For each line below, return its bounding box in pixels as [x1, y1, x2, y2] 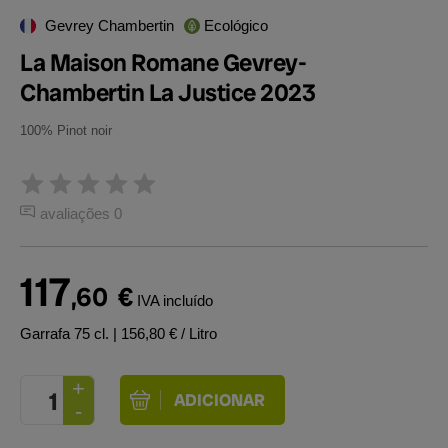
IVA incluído [136, 292, 213, 309]
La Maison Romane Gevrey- [20, 47, 306, 78]
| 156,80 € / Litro [113, 325, 217, 342]
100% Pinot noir [20, 123, 112, 138]
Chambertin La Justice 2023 [20, 77, 315, 108]
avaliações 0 [40, 205, 122, 222]
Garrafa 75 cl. [20, 325, 113, 342]
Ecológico [204, 17, 268, 34]
